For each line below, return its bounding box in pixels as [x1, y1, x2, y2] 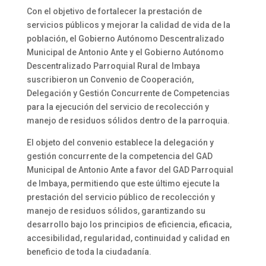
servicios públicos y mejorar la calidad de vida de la [26, 20, 230, 30]
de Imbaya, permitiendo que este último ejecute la [26, 178, 220, 188]
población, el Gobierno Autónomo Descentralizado [26, 33, 224, 43]
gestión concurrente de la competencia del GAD [26, 151, 213, 161]
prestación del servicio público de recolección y [26, 192, 215, 202]
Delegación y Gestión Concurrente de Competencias [26, 88, 230, 98]
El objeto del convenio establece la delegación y [26, 137, 214, 147]
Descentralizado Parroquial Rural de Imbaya [26, 61, 200, 71]
